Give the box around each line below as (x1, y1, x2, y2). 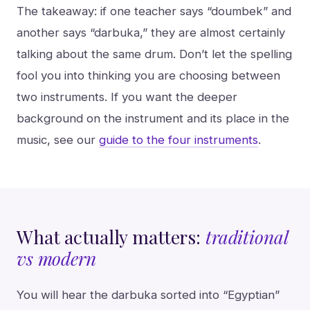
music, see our (17, 132, 99, 147)
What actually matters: (17, 224, 206, 249)
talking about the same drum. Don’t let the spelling (17, 46, 292, 61)
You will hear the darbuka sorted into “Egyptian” (17, 288, 280, 302)
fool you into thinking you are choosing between (17, 68, 280, 82)
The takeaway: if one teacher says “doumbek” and (17, 3, 291, 18)
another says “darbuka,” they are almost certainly (17, 25, 285, 39)
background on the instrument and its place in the (17, 111, 289, 125)
